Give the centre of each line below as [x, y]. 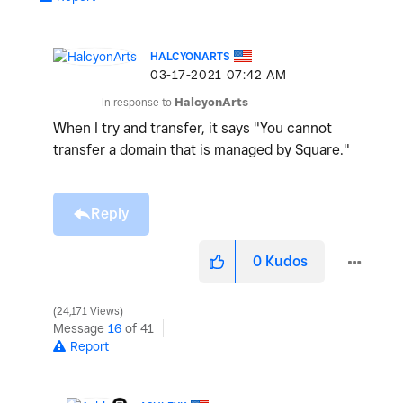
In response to [138, 102]
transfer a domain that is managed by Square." [201, 149]
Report [90, 346]
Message [81, 328]
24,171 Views [88, 311]
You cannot [296, 128]
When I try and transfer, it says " [157, 128]
